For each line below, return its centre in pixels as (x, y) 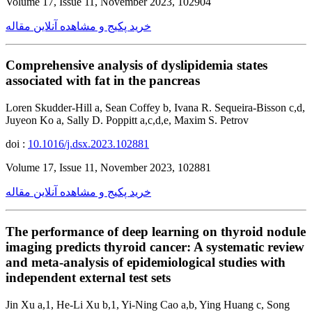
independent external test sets (88, 277)
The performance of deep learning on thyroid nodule (156, 231)
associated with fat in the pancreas (103, 81)
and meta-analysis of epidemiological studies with (146, 262)
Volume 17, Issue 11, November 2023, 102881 (108, 168)
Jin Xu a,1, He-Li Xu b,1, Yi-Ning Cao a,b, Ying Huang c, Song (148, 304)
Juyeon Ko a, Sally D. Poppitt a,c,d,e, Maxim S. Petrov (127, 120)
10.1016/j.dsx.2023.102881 (88, 144)
